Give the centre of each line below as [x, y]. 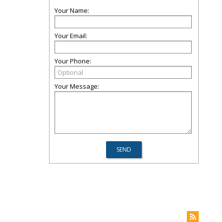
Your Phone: [73, 61]
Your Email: [71, 36]
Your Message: [77, 86]
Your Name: [72, 10]
